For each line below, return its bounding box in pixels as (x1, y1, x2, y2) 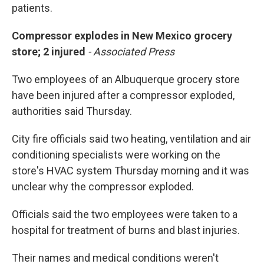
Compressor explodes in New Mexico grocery (12, 29, 232, 42)
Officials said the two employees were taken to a (12, 208, 237, 220)
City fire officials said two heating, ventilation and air (12, 133, 251, 145)
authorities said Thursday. (12, 105, 132, 117)
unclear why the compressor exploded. (12, 180, 194, 193)
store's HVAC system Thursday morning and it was (12, 164, 249, 177)
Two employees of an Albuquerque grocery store (12, 73, 240, 85)
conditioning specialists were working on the (12, 148, 220, 161)
